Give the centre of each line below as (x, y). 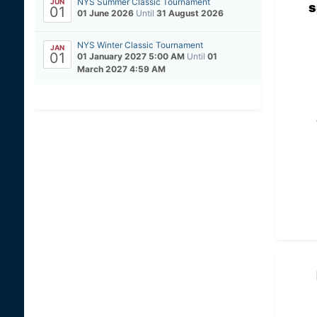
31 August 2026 (190, 13)
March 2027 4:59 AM (121, 69)
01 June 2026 (105, 13)
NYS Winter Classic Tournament (140, 45)
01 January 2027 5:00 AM (132, 57)
